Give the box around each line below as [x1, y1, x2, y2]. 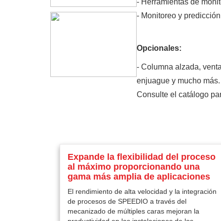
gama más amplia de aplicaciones [67, 172, 210, 182]
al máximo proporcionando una [67, 162, 200, 172]
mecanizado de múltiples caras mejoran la [67, 207, 199, 215]
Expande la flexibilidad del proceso [67, 152, 216, 162]
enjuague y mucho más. [137, 76, 220, 85]
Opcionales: [137, 44, 182, 52]
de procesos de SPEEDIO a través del [67, 197, 186, 205]
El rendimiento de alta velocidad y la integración [67, 187, 217, 195]
